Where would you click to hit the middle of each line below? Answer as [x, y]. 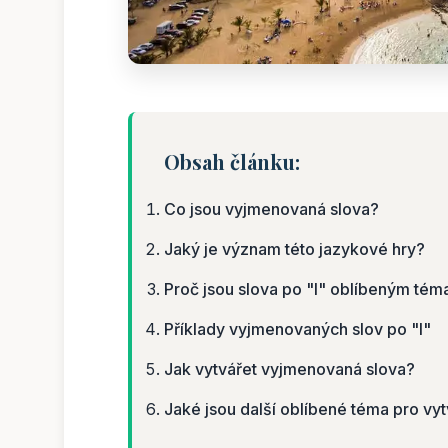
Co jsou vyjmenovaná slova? [271, 208]
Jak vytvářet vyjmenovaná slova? [289, 368]
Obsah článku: [232, 161]
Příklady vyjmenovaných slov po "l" [297, 328]
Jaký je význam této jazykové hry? [294, 248]
